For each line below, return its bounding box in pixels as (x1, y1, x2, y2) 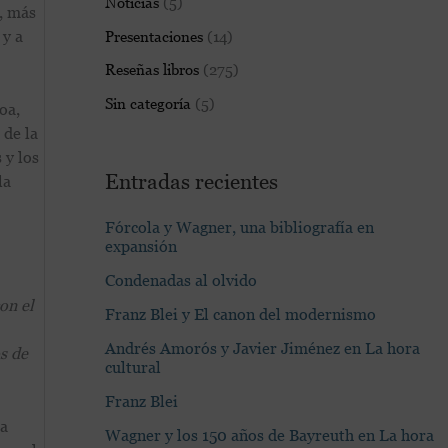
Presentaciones (104, 27, 203, 45)
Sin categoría (104, 95, 191, 112)
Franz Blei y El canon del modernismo (104, 305, 376, 324)
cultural (104, 358, 161, 377)
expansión (104, 237, 177, 256)
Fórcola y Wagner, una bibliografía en (104, 218, 374, 237)
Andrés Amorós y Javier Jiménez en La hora (104, 339, 420, 358)
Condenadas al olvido (104, 271, 257, 290)
